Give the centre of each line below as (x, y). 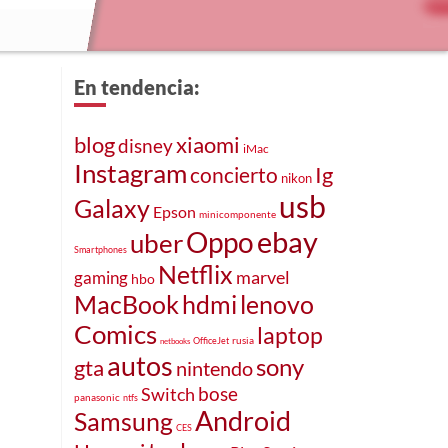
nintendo (214, 367)
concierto (234, 174)
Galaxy (112, 207)
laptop (290, 334)
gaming (101, 277)
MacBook (126, 303)
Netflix (195, 273)
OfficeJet (211, 340)
